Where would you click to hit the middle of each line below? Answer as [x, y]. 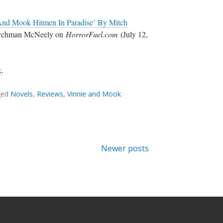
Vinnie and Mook [94, 94]
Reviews [50, 94]
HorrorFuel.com [92, 34]
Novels [22, 94]
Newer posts [125, 149]
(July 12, [133, 34]
